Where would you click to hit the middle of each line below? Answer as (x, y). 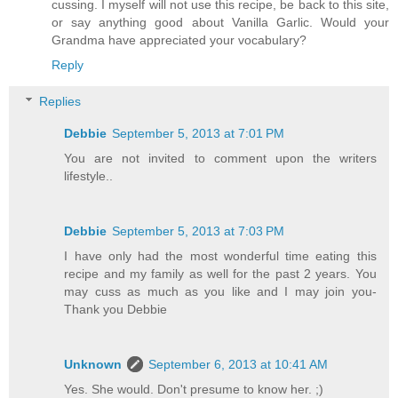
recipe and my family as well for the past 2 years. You (220, 274)
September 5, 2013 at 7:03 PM (199, 231)
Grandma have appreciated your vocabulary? (179, 40)
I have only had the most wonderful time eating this (220, 256)
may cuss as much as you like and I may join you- (220, 292)
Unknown (93, 365)
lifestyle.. (89, 176)
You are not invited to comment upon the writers (220, 159)
